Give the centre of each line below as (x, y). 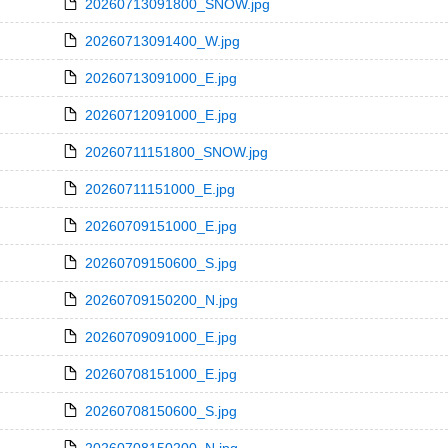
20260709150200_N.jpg (161, 300)
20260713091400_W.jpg (162, 41)
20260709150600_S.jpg (160, 263)
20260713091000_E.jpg (160, 78)
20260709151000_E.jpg (160, 226)
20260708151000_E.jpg (160, 374)
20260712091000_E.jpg (160, 115)
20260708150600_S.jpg (160, 411)
